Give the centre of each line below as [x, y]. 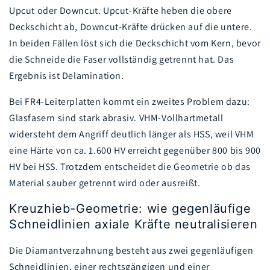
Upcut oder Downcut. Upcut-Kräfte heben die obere [121, 11]
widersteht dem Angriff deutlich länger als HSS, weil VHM [132, 134]
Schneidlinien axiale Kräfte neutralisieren [133, 224]
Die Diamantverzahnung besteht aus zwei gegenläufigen [131, 250]
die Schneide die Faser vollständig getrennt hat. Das [122, 60]
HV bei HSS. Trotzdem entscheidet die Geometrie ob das [130, 167]
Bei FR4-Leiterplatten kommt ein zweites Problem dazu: [130, 102]
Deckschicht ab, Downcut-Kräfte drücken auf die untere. [131, 27]
